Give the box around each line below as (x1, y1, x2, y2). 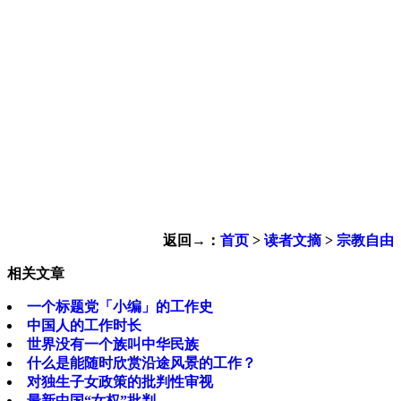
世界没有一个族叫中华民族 (27, 337, 199, 353)
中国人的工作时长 (27, 318, 141, 334)
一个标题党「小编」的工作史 (27, 299, 213, 315)
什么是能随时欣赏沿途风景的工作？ (27, 355, 256, 371)
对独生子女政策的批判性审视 (27, 374, 213, 390)
